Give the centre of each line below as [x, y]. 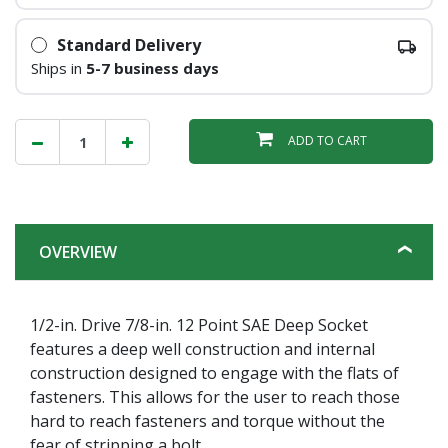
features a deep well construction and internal [202, 348]
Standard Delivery [128, 45]
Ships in [58, 68]
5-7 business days [152, 68]
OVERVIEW [78, 251]
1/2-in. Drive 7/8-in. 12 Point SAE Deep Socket [199, 324]
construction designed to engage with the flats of [214, 372]
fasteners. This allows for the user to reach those [215, 396]
